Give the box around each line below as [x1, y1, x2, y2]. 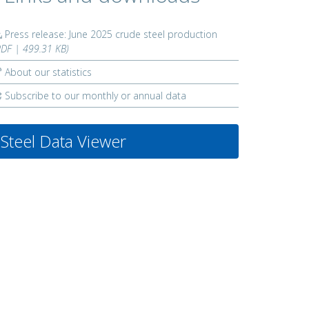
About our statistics [2, 66, 92, 79]
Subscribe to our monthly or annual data [2, 89, 186, 102]
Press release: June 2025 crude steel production [2, 28, 217, 41]
